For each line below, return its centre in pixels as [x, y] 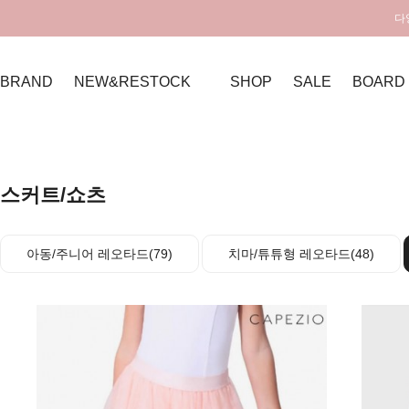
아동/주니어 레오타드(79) [100, 254]
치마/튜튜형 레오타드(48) [301, 254]
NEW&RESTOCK [132, 82]
